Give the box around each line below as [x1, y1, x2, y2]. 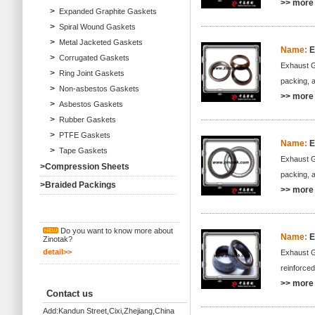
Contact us [46, 288, 93, 299]
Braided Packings [45, 180, 116, 190]
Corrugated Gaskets [59, 53, 129, 62]
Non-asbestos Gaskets [59, 84, 139, 93]
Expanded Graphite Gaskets [59, 7, 157, 15]
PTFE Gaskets [59, 131, 110, 139]
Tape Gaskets [59, 146, 108, 155]
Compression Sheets [45, 162, 129, 172]
